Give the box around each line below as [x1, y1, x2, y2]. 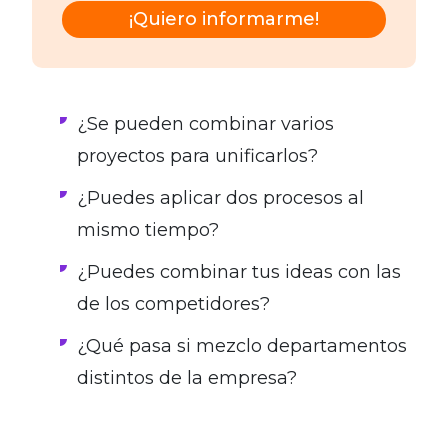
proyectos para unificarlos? [77, 145, 318, 168]
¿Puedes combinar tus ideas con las [77, 261, 401, 284]
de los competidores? [77, 293, 270, 316]
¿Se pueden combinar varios [77, 113, 334, 136]
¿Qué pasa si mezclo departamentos [77, 335, 407, 358]
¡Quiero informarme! [129, 8, 319, 31]
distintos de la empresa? [77, 367, 297, 390]
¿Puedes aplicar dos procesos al [77, 187, 364, 210]
